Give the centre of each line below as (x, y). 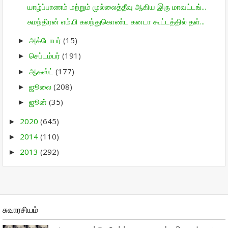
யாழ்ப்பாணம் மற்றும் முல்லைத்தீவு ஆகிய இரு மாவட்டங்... (117, 7)
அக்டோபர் (46, 40)
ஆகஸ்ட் (42, 71)
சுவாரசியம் (20, 210)
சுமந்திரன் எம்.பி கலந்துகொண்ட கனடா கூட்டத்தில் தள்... (116, 22)
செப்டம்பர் (46, 56)
